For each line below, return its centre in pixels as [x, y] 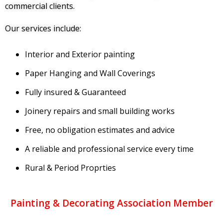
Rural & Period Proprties [70, 168]
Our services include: [43, 28]
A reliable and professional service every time [109, 149]
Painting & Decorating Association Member [111, 203]
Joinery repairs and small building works [100, 111]
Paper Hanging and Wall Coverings [90, 73]
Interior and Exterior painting [80, 54]
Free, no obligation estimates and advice [100, 130]
